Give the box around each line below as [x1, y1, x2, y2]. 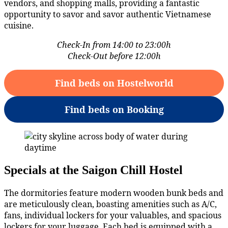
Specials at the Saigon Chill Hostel [4, 163, 183, 177]
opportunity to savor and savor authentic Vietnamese [4, 8, 211, 20]
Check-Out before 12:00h [67, 50, 161, 62]
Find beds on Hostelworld [54, 76, 174, 89]
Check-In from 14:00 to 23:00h [57, 39, 171, 50]
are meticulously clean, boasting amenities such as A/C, [4, 198, 217, 210]
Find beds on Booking [64, 103, 164, 116]
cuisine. [4, 19, 34, 31]
